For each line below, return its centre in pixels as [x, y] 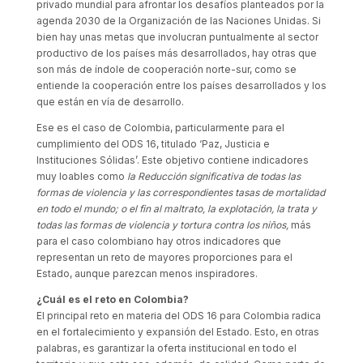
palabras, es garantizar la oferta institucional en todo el [166, 348]
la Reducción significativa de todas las [214, 176]
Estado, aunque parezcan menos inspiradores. [147, 273]
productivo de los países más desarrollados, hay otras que [176, 53]
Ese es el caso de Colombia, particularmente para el [160, 128]
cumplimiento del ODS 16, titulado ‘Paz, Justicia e [153, 144]
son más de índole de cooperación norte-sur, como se [166, 69]
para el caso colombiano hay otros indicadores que [158, 241]
